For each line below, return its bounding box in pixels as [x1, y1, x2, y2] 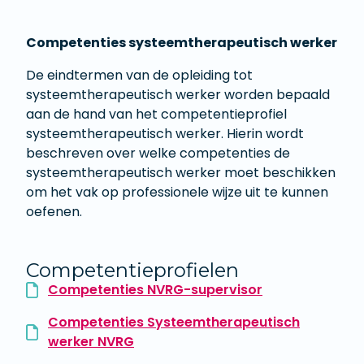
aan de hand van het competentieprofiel [26, 105, 287, 124]
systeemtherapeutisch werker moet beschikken [26, 163, 336, 183]
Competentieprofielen [26, 258, 239, 283]
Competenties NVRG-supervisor [48, 280, 262, 300]
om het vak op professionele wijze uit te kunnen [26, 183, 328, 202]
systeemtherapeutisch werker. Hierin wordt [26, 124, 304, 144]
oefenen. [26, 202, 82, 222]
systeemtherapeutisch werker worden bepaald [26, 85, 330, 105]
